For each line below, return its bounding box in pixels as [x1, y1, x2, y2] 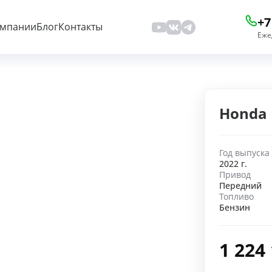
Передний [219, 180, 262, 191]
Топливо [219, 191, 254, 202]
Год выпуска [219, 147, 270, 158]
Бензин [219, 202, 250, 213]
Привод [219, 169, 251, 180]
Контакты [58, 20, 103, 33]
